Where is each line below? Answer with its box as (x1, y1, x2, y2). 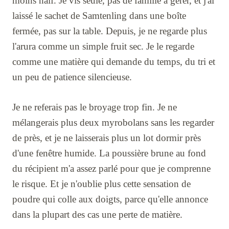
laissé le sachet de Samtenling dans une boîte (12, 10, 186, 21)
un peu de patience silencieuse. (12, 71, 132, 82)
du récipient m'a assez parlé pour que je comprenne (12, 163, 211, 174)
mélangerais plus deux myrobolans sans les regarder (12, 117, 214, 128)
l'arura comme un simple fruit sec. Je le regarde (12, 40, 194, 52)
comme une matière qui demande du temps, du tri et (12, 56, 215, 67)
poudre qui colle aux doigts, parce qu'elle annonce (12, 193, 208, 204)
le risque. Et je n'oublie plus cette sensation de (12, 178, 191, 189)
